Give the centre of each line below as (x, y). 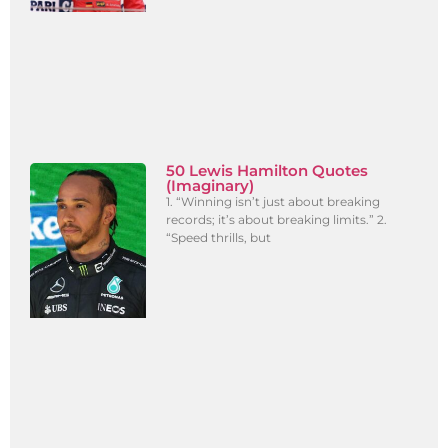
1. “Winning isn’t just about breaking (273, 201)
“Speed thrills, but (219, 237)
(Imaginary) (210, 185)
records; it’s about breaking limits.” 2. (277, 219)
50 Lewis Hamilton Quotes (267, 170)
